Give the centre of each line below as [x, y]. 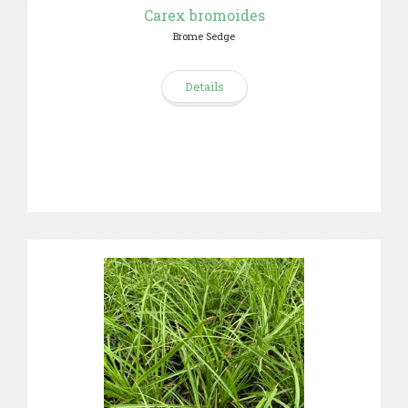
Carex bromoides [204, 15]
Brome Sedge [204, 36]
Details [204, 87]
